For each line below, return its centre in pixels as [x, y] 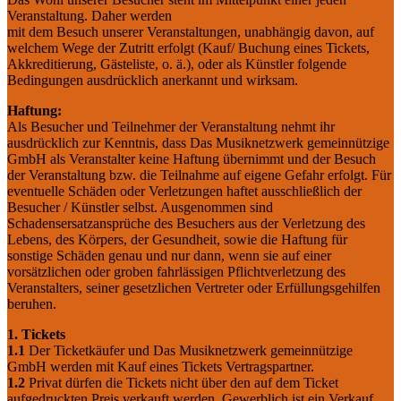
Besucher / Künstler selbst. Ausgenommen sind [140, 207]
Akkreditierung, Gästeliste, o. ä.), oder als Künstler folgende [177, 64]
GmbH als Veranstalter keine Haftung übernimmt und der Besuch [192, 158]
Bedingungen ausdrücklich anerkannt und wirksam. [153, 80]
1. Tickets [36, 334]
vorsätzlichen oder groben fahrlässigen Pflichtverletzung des [176, 271]
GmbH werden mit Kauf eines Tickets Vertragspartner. [161, 366]
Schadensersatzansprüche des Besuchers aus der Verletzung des [186, 223]
